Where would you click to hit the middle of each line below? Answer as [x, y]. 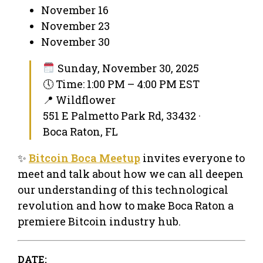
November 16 [75, 10]
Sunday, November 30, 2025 [127, 68]
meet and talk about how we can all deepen [131, 173]
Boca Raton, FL [80, 131]
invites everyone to [193, 158]
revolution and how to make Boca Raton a [126, 205]
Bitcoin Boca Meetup [85, 158]
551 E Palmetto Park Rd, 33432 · [122, 115]
